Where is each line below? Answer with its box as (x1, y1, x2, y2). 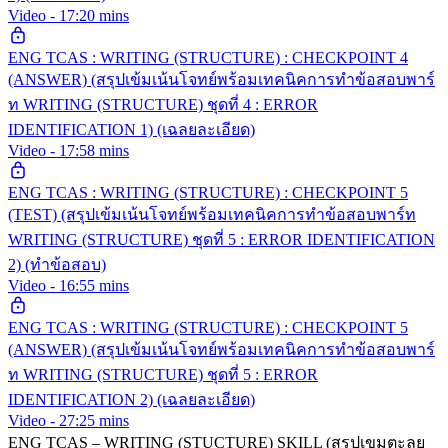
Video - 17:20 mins (8, 6, 129, 24)
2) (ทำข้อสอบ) (8, 255, 106, 273)
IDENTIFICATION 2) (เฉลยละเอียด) (8, 390, 255, 408)
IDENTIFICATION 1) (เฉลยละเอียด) (8, 120, 255, 138)
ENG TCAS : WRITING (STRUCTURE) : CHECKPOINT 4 (8, 48, 408, 66)
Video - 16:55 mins (8, 276, 129, 294)
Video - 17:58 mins (8, 141, 129, 159)
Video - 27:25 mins (8, 411, 129, 429)
